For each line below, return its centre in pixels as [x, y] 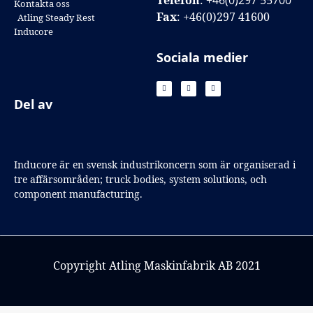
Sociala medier [202, 57]
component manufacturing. [78, 194]
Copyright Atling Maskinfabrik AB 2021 [156, 265]
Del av [33, 104]
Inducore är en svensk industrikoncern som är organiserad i [155, 164]
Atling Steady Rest [56, 18]
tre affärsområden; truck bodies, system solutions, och [140, 179]
